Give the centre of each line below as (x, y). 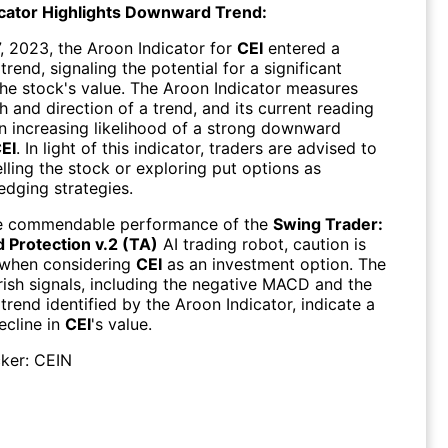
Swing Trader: (328, 223)
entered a (301, 47)
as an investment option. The (274, 263)
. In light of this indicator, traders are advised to (196, 147)
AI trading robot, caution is (262, 243)
